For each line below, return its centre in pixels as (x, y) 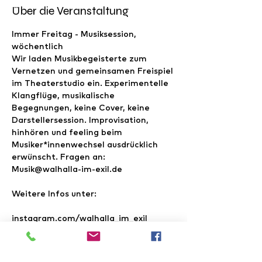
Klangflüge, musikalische (64, 95)
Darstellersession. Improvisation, (81, 120)
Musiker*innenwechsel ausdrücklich (86, 144)
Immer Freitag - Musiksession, (75, 34)
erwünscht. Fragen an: (60, 157)
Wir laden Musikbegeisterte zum (80, 58)
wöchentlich (37, 46)
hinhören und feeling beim (68, 132)
